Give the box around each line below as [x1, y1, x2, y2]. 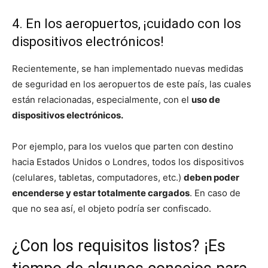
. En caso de [190, 187, 240, 199]
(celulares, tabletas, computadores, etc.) [12, 171, 184, 183]
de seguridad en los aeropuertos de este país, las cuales [12, 78, 251, 90]
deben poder [184, 171, 239, 183]
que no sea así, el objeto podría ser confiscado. [12, 202, 211, 214]
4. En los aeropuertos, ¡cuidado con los [12, 16, 241, 31]
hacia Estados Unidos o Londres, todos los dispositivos [12, 156, 244, 167]
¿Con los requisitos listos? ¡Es [12, 236, 226, 255]
